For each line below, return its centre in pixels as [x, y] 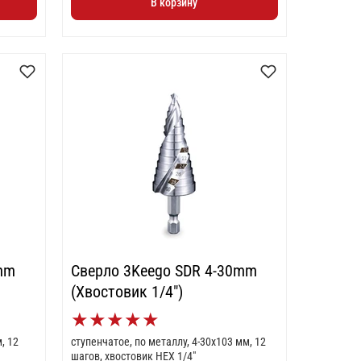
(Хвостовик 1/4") [127, 292]
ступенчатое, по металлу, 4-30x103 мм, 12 [168, 342]
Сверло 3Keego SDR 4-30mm [164, 271]
